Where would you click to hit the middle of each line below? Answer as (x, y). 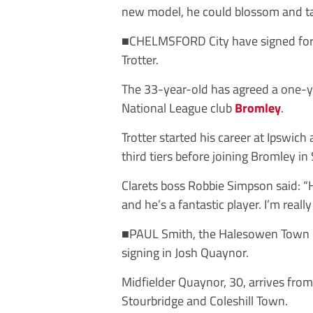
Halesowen (248, 233)
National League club (178, 108)
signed (279, 41)
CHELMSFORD (169, 41)
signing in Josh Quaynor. (185, 252)
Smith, (180, 233)
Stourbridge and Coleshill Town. (205, 300)
